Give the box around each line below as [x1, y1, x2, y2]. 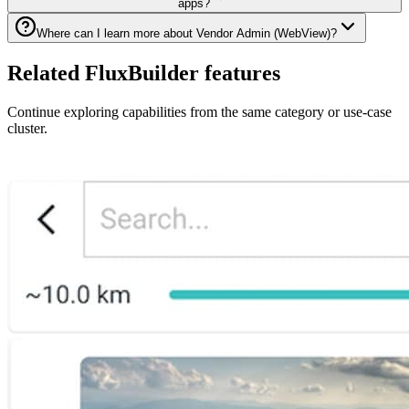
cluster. [7, 121, 47, 137]
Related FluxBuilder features [7, 61, 280, 86]
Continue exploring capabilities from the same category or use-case [7, 104, 392, 121]
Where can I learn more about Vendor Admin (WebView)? [37, 26, 337, 41]
